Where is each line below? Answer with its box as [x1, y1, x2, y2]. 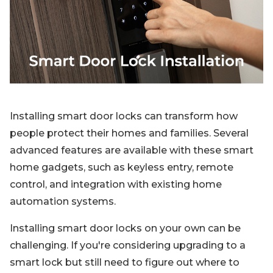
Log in [46, 43, 76, 54]
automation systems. [10, 196, 116, 207]
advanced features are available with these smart [10, 144, 253, 156]
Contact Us [23, 48, 76, 59]
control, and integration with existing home [10, 179, 222, 190]
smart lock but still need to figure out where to [10, 257, 239, 268]
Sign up [30, 27, 68, 39]
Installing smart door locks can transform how [10, 110, 238, 122]
